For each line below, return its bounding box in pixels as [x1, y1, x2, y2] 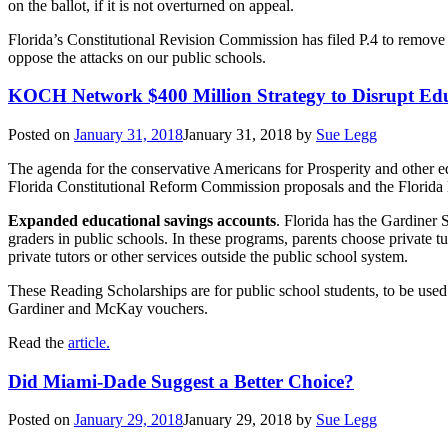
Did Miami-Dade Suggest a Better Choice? [8, 370, 354, 392]
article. [68, 333, 110, 351]
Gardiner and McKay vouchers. [8, 299, 208, 317]
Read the [8, 333, 68, 351]
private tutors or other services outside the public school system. [8, 247, 408, 265]
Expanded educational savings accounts [8, 211, 276, 229]
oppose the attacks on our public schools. [8, 48, 266, 66]
